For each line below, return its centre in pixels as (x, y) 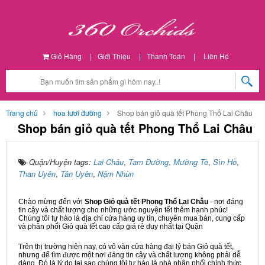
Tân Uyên (77, 174)
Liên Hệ (216, 56)
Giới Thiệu (114, 56)
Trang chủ (22, 113)
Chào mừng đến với (51, 202)
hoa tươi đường (77, 113)
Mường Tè (191, 162)
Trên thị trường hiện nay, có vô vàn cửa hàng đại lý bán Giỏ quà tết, (126, 247)
